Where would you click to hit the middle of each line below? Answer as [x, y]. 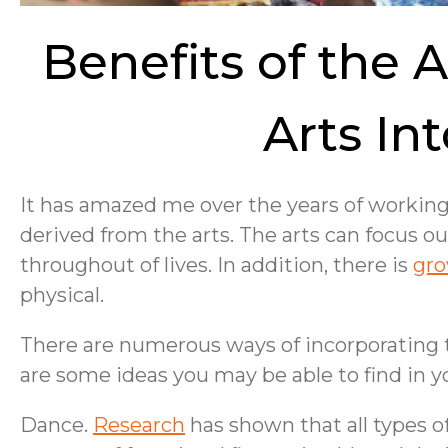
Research [139, 425]
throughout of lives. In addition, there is [216, 265]
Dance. [56, 425]
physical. [64, 295]
